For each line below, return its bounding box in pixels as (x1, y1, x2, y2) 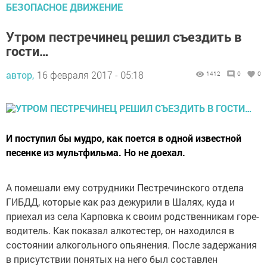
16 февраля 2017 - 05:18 (37, 69, 144, 82)
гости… (6, 42, 49, 60)
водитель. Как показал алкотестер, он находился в (6, 224, 234, 237)
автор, (6, 69, 34, 82)
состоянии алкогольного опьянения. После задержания (6, 238, 257, 252)
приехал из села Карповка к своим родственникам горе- (6, 210, 259, 223)
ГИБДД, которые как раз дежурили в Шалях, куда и (6, 195, 235, 209)
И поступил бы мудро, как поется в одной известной (6, 132, 241, 145)
